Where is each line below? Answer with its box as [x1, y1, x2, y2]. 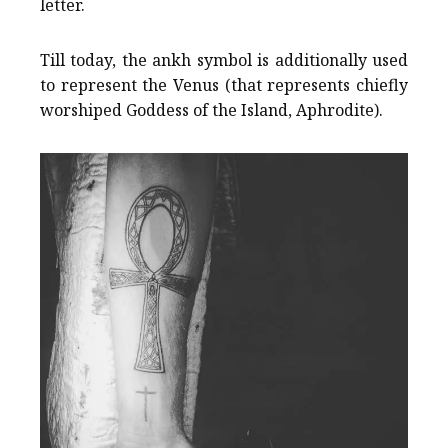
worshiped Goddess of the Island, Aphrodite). [40, 98, 383, 121]
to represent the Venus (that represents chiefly [40, 73, 408, 96]
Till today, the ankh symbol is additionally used [40, 48, 408, 71]
